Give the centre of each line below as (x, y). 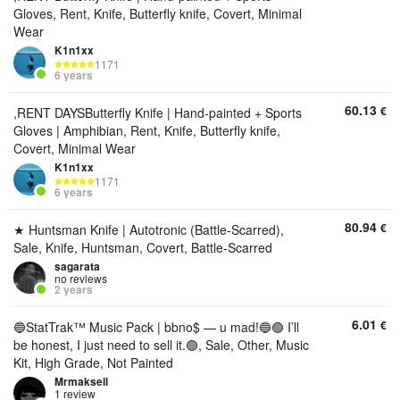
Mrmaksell (81, 381)
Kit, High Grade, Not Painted (93, 362)
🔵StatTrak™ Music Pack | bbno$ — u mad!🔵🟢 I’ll (156, 327)
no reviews (81, 278)
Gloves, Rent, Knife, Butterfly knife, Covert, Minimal (158, 13)
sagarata (77, 266)
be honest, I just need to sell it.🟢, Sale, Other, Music (161, 345)
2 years (74, 289)
